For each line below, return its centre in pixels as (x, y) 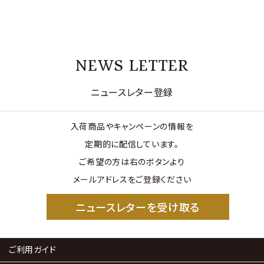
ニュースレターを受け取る (138, 207)
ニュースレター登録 (132, 92)
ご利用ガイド (33, 250)
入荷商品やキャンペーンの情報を (132, 126)
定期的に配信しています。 (132, 143)
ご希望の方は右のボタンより (132, 161)
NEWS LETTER (132, 66)
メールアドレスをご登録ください (132, 179)
